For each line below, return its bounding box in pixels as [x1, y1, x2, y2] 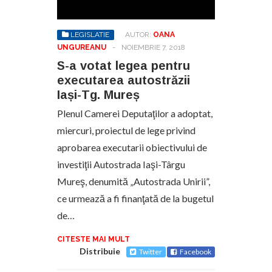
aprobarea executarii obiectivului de [57, 141, 207, 153]
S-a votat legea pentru [57, 58, 190, 72]
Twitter [139, 246, 162, 256]
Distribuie [80, 245, 120, 256]
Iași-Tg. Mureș [57, 87, 140, 101]
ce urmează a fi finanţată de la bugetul [57, 192, 214, 204]
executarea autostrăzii [57, 73, 190, 87]
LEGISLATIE [70, 30, 109, 39]
